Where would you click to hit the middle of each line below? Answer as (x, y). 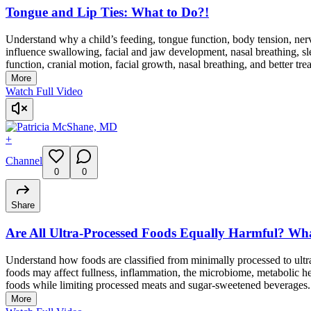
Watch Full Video (44, 92)
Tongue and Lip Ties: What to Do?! (107, 12)
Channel (24, 161)
